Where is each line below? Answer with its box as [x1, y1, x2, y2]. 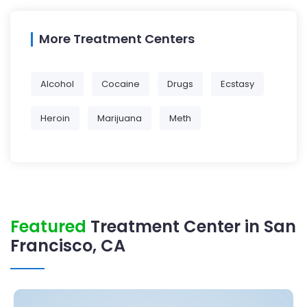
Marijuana [97, 112, 142, 125]
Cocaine [101, 77, 140, 91]
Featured [10, 215, 86, 238]
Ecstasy [221, 77, 254, 91]
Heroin [40, 112, 70, 125]
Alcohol [40, 77, 74, 91]
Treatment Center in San [86, 215, 296, 238]
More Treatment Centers [39, 30, 195, 48]
